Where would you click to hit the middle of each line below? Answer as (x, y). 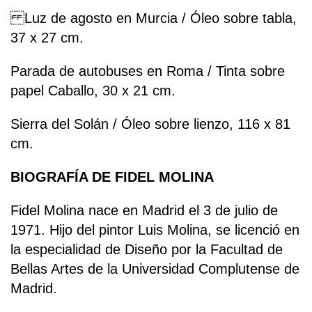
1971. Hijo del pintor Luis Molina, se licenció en (155, 229)
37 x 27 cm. (47, 37)
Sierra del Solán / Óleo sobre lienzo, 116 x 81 (150, 124)
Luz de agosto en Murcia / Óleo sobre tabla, (154, 18)
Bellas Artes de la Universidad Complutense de (155, 268)
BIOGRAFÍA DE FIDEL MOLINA (112, 177)
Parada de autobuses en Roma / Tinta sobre (148, 71)
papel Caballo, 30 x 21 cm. (93, 90)
